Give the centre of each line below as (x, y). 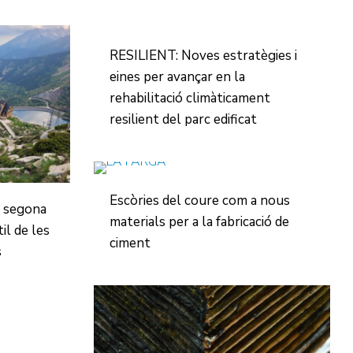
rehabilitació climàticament (190, 98)
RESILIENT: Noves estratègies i (203, 56)
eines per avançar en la (177, 77)
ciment (130, 243)
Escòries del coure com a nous (199, 201)
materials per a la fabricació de (199, 222)
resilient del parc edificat (183, 119)
